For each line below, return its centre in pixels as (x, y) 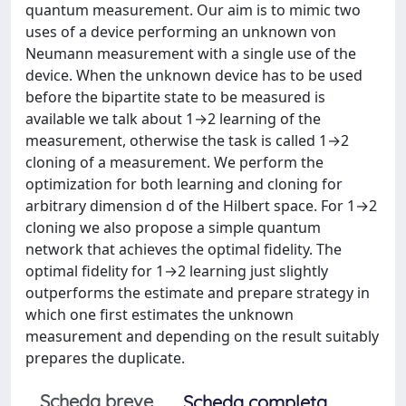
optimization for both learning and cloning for (184, 184)
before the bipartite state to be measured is (175, 97)
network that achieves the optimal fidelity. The (184, 249)
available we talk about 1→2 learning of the (173, 119)
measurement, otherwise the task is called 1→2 (187, 140)
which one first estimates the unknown (159, 314)
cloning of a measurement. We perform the (174, 162)
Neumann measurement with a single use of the (191, 53)
